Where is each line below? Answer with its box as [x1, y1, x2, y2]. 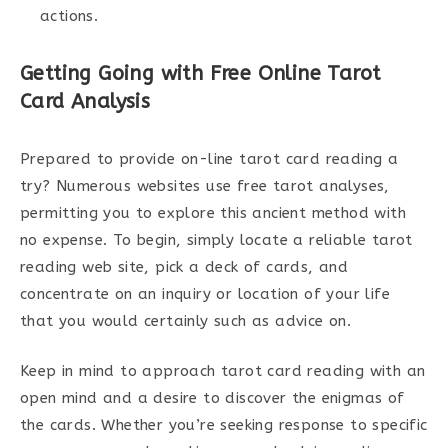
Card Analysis [20, 90, 151, 113]
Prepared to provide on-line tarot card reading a [20, 150, 399, 168]
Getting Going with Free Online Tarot [20, 62, 381, 85]
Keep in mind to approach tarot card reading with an [20, 361, 426, 380]
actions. [40, 7, 99, 25]
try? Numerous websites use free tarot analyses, [20, 177, 390, 195]
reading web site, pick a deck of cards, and [20, 258, 349, 276]
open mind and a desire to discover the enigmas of [20, 388, 405, 407]
